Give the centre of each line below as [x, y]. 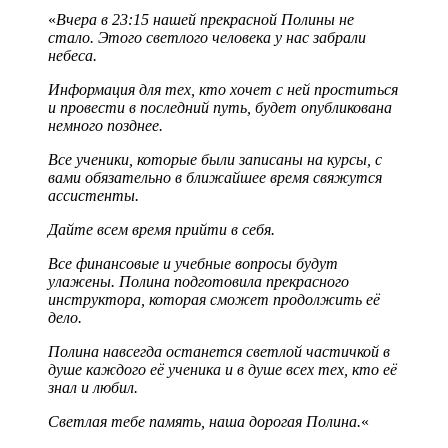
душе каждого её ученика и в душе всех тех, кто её [222, 369]
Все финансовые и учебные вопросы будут [193, 263]
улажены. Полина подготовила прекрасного [198, 281]
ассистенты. [93, 195]
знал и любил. [93, 387]
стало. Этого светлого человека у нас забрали [207, 37]
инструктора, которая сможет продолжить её [214, 299]
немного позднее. [105, 125]
